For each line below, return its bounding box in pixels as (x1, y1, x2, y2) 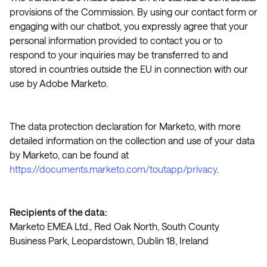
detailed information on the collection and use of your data (10, 135, 254, 146)
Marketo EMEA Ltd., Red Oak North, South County (10, 221, 219, 232)
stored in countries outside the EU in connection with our (10, 63, 248, 74)
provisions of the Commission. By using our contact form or (10, 6, 257, 17)
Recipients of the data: (10, 206, 107, 218)
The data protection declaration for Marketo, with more (10, 120, 241, 132)
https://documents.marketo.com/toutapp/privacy (10, 163, 217, 175)
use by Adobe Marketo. (10, 77, 108, 89)
